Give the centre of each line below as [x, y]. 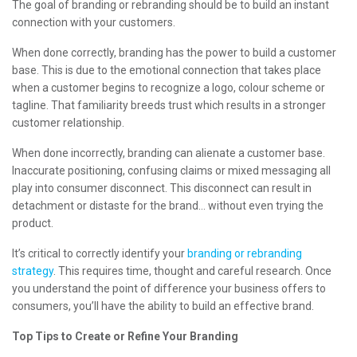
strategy [33, 271]
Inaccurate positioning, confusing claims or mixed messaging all [171, 170]
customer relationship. [68, 122]
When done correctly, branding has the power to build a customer [174, 52]
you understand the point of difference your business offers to [169, 288]
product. [33, 223]
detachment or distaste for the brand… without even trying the [168, 205]
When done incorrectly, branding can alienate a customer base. [169, 153]
